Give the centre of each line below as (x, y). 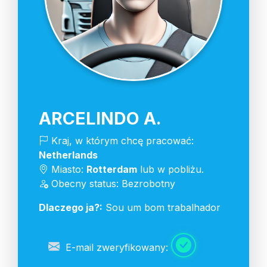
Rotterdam (112, 169)
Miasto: (67, 169)
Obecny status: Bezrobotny (112, 183)
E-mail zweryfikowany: (117, 247)
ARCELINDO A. (100, 118)
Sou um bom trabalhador (162, 207)
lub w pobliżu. (170, 169)
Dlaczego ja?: (71, 207)
